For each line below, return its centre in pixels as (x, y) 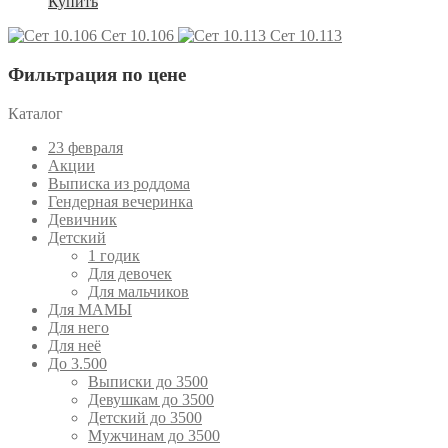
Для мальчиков (138, 291)
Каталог (35, 113)
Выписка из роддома (119, 183)
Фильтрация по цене (97, 75)
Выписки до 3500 (148, 381)
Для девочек (130, 273)
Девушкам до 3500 (151, 399)
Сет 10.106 (137, 36)
